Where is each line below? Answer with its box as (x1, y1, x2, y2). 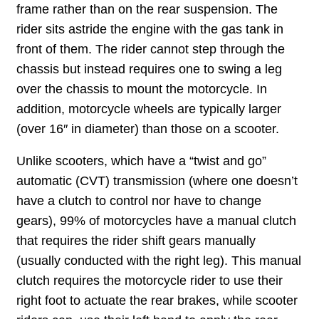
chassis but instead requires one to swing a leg (16, 61, 283, 76)
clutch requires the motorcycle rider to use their (16, 273, 283, 288)
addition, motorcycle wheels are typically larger (16, 101, 282, 116)
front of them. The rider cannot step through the (16, 41, 286, 56)
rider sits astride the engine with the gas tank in (16, 21, 284, 36)
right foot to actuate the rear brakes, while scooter (16, 293, 298, 308)
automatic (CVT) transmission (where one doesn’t (16, 174, 298, 189)
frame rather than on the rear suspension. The (16, 1, 278, 16)
